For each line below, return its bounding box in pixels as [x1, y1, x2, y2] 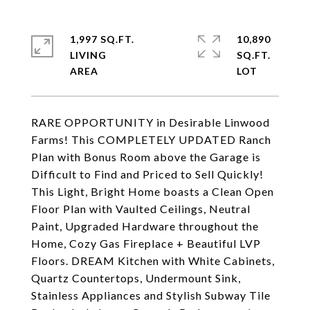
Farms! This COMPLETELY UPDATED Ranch [31, 133, 271, 146]
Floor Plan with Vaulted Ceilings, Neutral [31, 202, 250, 215]
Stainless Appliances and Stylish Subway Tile [31, 289, 271, 302]
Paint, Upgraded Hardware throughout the [31, 219, 259, 232]
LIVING [70, 49, 107, 61]
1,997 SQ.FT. [70, 33, 134, 45]
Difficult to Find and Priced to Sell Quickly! [31, 167, 264, 181]
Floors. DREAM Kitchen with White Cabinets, [31, 254, 275, 267]
